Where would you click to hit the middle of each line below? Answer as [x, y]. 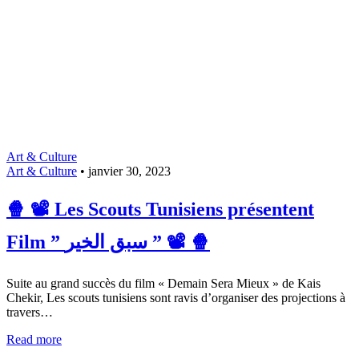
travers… [30, 312]
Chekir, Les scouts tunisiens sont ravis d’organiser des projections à [176, 297]
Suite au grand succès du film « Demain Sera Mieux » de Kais [163, 283]
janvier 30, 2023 [129, 171]
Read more [34, 339]
